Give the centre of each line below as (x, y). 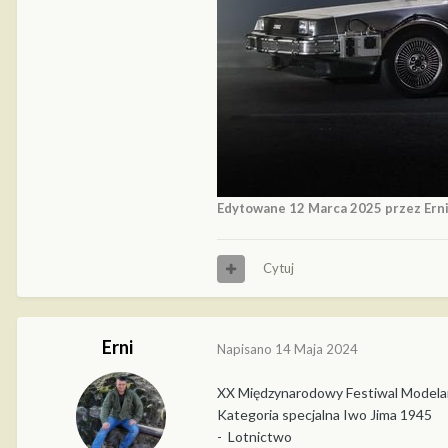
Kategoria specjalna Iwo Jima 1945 (324, 414)
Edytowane (253, 208)
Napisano (246, 348)
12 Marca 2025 (335, 208)
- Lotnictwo (257, 436)
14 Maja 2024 (316, 348)
